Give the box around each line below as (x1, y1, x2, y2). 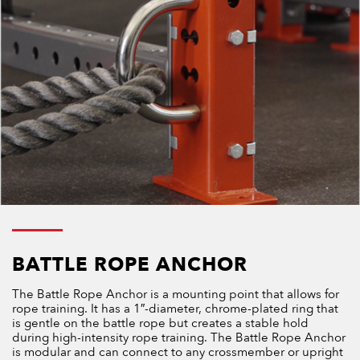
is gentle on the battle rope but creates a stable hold (12, 315, 309, 332)
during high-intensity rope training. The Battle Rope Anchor (12, 329, 346, 346)
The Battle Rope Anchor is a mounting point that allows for (12, 286, 339, 303)
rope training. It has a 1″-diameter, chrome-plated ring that (12, 301, 338, 317)
